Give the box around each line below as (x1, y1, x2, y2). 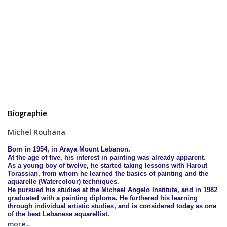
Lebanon (101, 145, 128, 153)
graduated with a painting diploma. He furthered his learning (8, 194, 198, 202)
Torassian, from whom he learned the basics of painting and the (8, 169, 208, 177)
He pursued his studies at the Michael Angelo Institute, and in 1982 (8, 185, 217, 194)
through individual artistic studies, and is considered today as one (8, 202, 216, 210)
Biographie (8, 107, 47, 118)
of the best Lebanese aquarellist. (8, 210, 109, 218)
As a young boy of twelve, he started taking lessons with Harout (8, 161, 207, 169)
